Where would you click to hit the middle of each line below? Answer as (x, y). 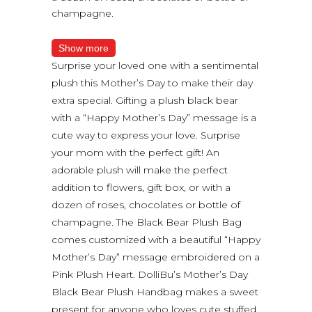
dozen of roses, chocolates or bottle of (146, 204)
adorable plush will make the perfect (140, 170)
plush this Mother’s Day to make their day (152, 83)
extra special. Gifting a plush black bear (145, 100)
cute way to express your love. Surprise (146, 135)
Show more (84, 48)
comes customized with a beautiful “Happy (156, 239)
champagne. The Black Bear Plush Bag (147, 222)
